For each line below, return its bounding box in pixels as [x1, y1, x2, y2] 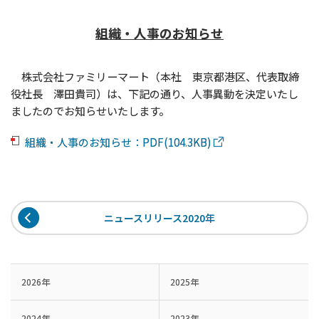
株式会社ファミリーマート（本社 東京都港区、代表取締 [11, 69, 299, 84]
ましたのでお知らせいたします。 [11, 103, 169, 118]
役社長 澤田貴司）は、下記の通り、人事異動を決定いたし [11, 86, 298, 101]
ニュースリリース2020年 [104, 211, 215, 225]
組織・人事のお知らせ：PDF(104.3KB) [25, 135, 213, 150]
